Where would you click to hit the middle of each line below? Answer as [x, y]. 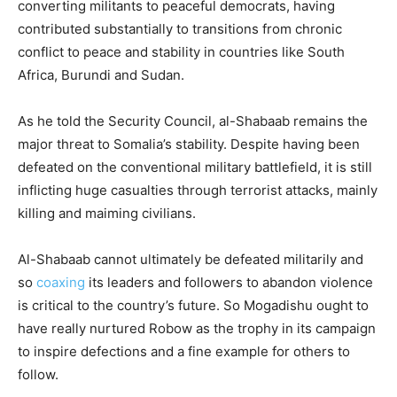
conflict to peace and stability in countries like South [181, 52]
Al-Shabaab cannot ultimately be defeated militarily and [191, 260]
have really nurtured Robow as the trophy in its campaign [197, 329]
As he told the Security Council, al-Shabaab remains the [193, 121]
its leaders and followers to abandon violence [229, 283]
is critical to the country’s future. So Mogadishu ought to [193, 306]
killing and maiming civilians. [107, 214]
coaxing [61, 283]
